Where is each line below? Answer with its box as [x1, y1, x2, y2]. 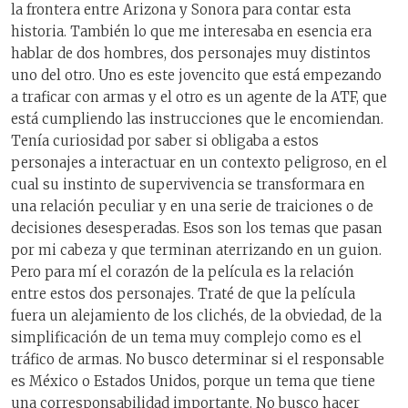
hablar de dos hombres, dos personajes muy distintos [11, 45, 371, 63]
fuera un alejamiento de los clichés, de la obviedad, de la [11, 307, 382, 325]
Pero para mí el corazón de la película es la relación [11, 263, 354, 281]
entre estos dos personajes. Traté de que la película [11, 285, 355, 303]
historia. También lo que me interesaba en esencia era [11, 23, 372, 41]
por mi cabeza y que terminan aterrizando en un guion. [11, 241, 382, 260]
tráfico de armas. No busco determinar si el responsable [11, 351, 384, 369]
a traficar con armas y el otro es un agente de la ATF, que [11, 88, 387, 107]
